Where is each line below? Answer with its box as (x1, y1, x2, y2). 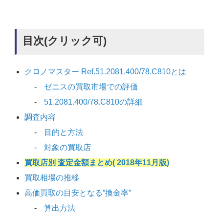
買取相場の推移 (24, 174, 79, 182)
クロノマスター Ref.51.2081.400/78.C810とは (24, 67, 186, 76)
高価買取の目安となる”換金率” (24, 189, 131, 197)
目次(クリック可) (22, 35, 107, 47)
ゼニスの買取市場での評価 (44, 83, 138, 91)
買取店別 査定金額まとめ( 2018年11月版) (24, 158, 169, 167)
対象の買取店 (44, 143, 91, 152)
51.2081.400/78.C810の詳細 (44, 98, 143, 107)
